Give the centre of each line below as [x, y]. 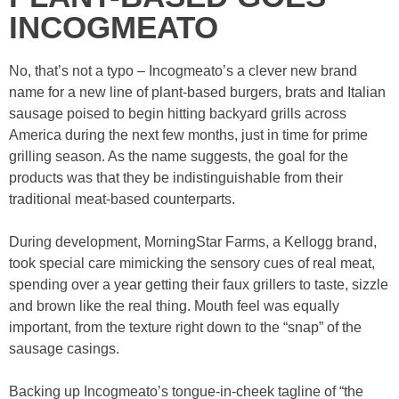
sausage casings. [64, 348]
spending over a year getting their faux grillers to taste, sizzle [199, 284]
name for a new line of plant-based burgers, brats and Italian [197, 92]
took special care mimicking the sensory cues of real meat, [192, 263]
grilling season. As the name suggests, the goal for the [179, 156]
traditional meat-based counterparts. [122, 199]
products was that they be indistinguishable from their [176, 177]
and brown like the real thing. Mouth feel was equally [174, 305]
